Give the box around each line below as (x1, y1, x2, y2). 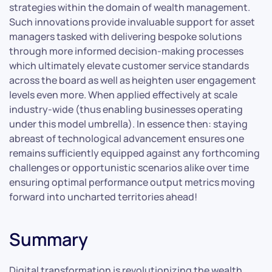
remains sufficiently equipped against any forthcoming (9, 146, 260, 160)
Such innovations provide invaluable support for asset (9, 15, 255, 29)
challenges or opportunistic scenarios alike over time (9, 160, 249, 174)
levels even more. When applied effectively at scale (9, 87, 237, 101)
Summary (9, 226, 88, 251)
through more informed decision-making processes (9, 44, 243, 58)
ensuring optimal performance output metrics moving (9, 175, 255, 189)
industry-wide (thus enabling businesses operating (9, 102, 243, 116)
